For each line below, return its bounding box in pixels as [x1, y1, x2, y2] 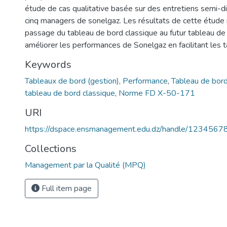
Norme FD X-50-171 [119, 88, 195, 99]
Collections [25, 142, 77, 156]
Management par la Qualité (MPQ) [25, 160, 146, 171]
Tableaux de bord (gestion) [25, 75, 119, 87]
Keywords [25, 58, 71, 71]
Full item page [40, 183, 92, 194]
